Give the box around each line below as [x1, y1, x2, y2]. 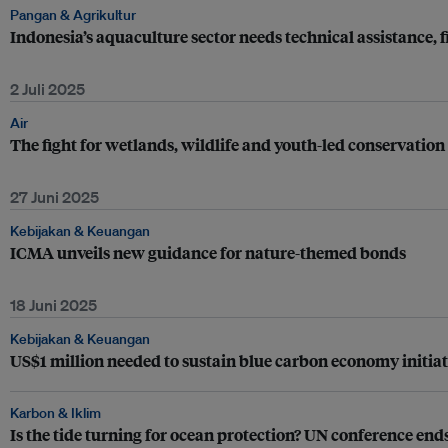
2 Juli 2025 [10, 79, 85, 99]
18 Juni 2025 [10, 295, 97, 315]
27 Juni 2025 [10, 187, 99, 207]
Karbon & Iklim [10, 404, 101, 422]
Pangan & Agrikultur [10, 6, 136, 24]
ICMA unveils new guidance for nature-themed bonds [10, 241, 406, 264]
